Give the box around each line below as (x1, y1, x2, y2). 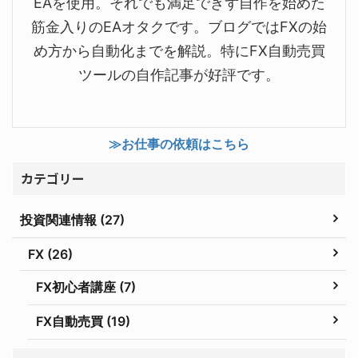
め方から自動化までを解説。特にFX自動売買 (33, 42, 325, 59)
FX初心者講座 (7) (36, 278, 136, 295)
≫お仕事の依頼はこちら (109, 135, 249, 152)
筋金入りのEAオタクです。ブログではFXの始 (31, 18, 327, 35)
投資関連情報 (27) (20, 211, 125, 228)
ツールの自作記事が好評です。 (78, 66, 280, 83)
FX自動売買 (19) (36, 312, 130, 329)
